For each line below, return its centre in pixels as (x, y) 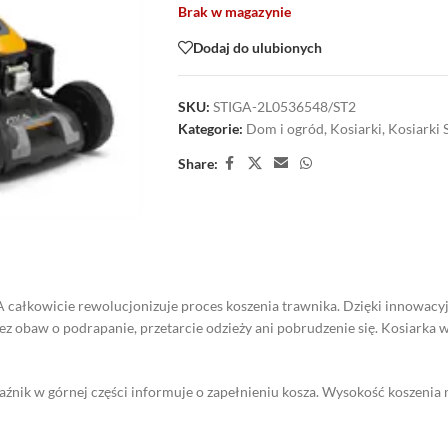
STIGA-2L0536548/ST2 (284, 106)
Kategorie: (210, 128)
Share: (197, 163)
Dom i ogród (284, 128)
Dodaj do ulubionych (257, 47)
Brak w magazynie (234, 11)
